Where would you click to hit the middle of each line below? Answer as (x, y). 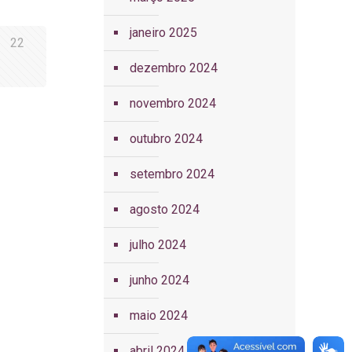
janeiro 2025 (163, 33)
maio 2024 (158, 315)
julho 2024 (158, 245)
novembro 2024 (172, 103)
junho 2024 (159, 280)
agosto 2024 (164, 209)
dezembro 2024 (173, 68)
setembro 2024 (172, 174)
